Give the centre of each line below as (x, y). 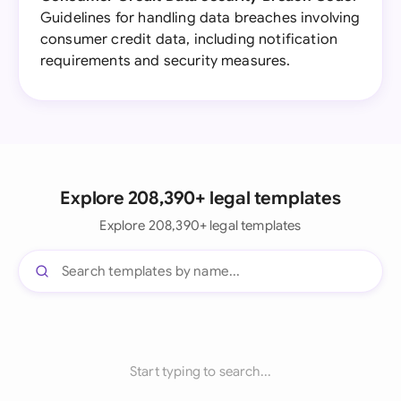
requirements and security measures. (166, 61)
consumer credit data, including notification (189, 39)
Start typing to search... (200, 371)
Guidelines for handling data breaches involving (200, 18)
